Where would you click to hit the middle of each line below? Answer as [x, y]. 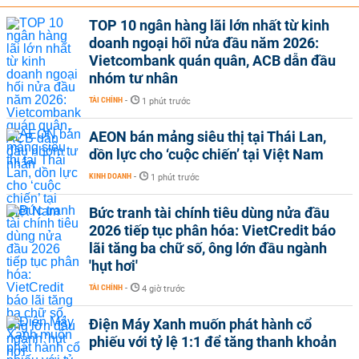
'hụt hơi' [113, 266]
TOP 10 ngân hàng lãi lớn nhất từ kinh [209, 25]
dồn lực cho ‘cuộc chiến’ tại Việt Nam [206, 154]
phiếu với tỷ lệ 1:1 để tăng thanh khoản [213, 342]
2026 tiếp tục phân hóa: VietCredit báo [212, 230]
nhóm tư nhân [133, 78]
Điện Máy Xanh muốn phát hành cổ [200, 324]
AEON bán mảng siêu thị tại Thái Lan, [208, 137]
